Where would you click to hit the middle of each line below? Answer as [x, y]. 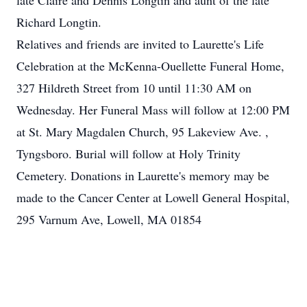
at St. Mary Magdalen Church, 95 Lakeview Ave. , [143, 132]
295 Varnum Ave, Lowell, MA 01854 [109, 219]
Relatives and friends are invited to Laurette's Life [140, 44]
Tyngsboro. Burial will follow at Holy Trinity [128, 153]
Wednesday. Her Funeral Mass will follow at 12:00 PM [153, 110]
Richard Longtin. [59, 22]
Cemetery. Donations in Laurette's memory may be [143, 175]
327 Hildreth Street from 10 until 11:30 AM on [134, 88]
